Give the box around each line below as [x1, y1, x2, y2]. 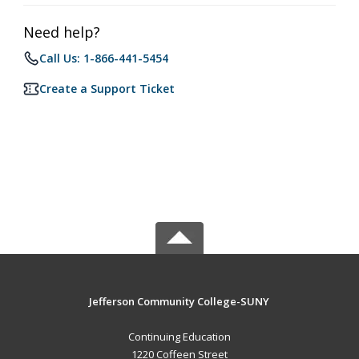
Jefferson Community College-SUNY [89, 294, 270, 309]
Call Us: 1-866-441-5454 [39, 50, 168, 66]
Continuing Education [127, 329, 231, 344]
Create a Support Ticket [39, 81, 175, 96]
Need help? [23, 22, 100, 42]
